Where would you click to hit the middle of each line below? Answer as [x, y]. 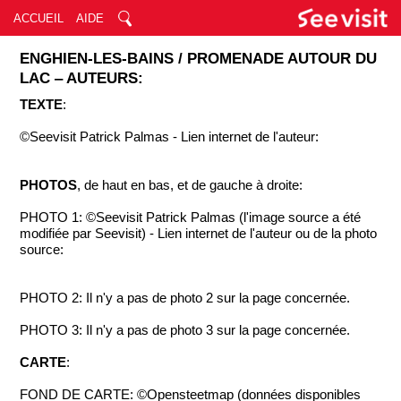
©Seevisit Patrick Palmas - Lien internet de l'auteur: [170, 137]
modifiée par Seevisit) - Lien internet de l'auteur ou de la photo [199, 234]
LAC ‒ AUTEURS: [82, 78]
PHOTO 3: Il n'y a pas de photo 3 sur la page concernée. [185, 330]
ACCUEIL [38, 18]
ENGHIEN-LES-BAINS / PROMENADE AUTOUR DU [199, 59]
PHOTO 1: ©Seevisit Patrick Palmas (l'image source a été [191, 218]
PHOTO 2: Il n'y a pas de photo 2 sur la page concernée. [185, 298]
